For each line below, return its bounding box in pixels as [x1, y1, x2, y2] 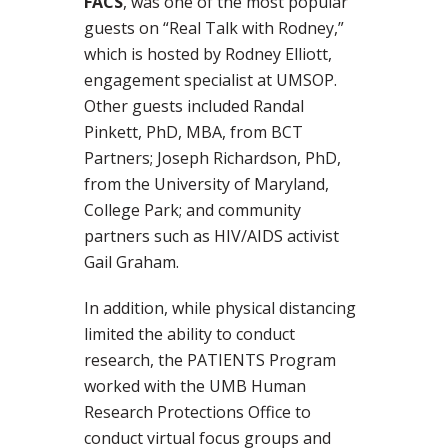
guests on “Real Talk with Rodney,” [84, 17, 344, 40]
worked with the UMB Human [84, 375, 306, 398]
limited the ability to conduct [84, 323, 295, 346]
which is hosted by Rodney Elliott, [84, 43, 332, 66]
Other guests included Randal [84, 95, 304, 118]
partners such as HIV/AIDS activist [84, 225, 339, 248]
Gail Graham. [84, 251, 179, 274]
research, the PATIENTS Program [84, 349, 336, 372]
